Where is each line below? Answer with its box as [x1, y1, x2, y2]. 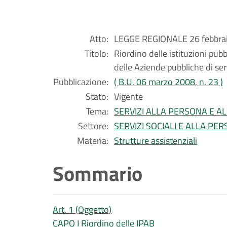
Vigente [114, 90, 143, 103]
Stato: [86, 90, 108, 103]
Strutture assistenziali [114, 134, 197, 147]
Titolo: [85, 47, 108, 60]
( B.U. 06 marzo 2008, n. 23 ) [114, 75, 223, 89]
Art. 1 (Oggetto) [53, 203, 111, 216]
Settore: [78, 119, 108, 133]
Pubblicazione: [53, 75, 108, 89]
